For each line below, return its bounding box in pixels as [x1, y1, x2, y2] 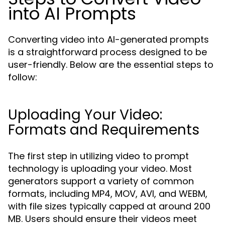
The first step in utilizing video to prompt [8, 150, 189, 162]
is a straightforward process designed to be [8, 46, 207, 58]
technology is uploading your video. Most [8, 162, 192, 175]
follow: [8, 71, 37, 83]
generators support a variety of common [8, 175, 194, 187]
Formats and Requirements [8, 120, 199, 140]
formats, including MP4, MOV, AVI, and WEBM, [8, 187, 207, 200]
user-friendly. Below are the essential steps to [8, 58, 213, 71]
